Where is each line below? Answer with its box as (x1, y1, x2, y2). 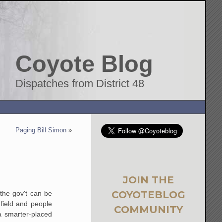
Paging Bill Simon (15, 126, 67, 134)
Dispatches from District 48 (15, 77, 145, 90)
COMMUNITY (113, 203, 183, 216)
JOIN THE (122, 173, 174, 186)
